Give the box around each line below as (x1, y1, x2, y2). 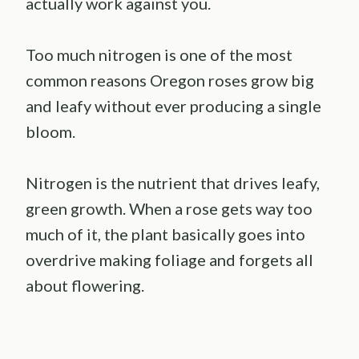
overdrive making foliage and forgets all (26, 249, 313, 269)
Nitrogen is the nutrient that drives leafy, (26, 172, 320, 192)
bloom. (26, 121, 75, 141)
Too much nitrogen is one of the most (26, 44, 292, 64)
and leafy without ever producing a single (26, 95, 321, 115)
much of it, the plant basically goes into (26, 224, 305, 244)
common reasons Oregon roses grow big (26, 70, 314, 90)
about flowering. (26, 275, 144, 295)
